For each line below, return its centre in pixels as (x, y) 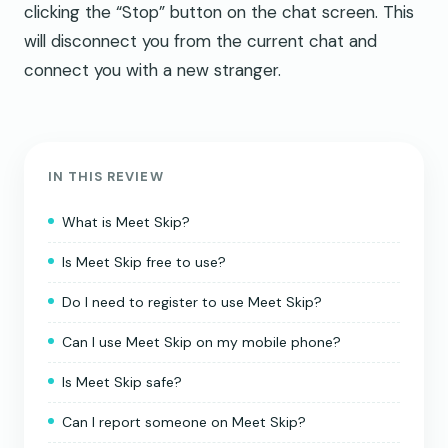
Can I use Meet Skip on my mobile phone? (201, 341)
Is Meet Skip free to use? (144, 261)
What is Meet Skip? (126, 221)
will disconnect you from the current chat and (200, 40)
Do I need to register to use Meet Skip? (192, 301)
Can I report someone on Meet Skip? (184, 421)
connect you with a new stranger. (152, 69)
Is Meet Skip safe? (122, 381)
